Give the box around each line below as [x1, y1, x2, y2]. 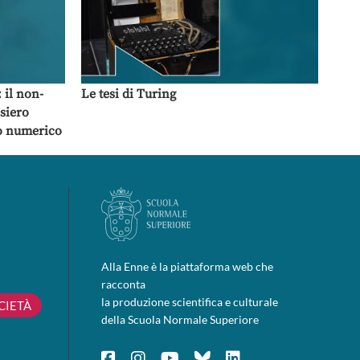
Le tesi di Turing [81, 86, 176, 102]
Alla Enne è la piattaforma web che [100, 259, 273, 273]
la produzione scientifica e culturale [100, 294, 278, 309]
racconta [100, 276, 145, 291]
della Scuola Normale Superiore [100, 312, 259, 326]
